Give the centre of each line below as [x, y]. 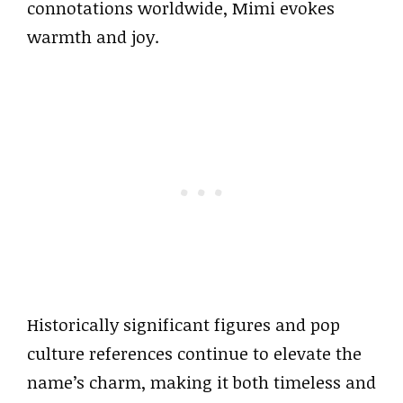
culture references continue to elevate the [194, 354]
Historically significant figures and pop [184, 325]
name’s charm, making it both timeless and [201, 382]
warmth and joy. [93, 36]
